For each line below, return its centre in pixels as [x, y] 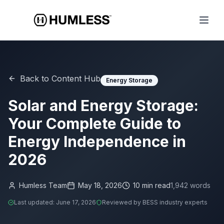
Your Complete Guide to [94, 123]
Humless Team [43, 185]
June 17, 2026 [76, 202]
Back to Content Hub [60, 78]
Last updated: [35, 202]
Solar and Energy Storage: [103, 105]
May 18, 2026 [100, 185]
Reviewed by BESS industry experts [155, 202]
